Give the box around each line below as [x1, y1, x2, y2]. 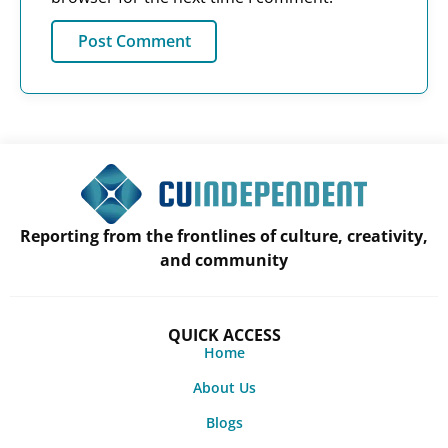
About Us [192, 378, 256, 398]
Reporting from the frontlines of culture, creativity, [20, 225, 428, 248]
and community [160, 249, 288, 272]
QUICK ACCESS [167, 324, 281, 347]
